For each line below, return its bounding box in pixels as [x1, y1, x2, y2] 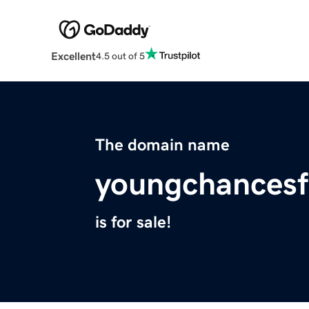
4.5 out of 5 [95, 50, 145, 61]
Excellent [50, 50, 96, 62]
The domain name [95, 137, 230, 154]
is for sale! [95, 214, 171, 231]
